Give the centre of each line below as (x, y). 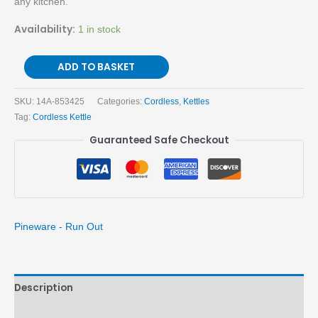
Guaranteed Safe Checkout (159, 141)
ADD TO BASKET (97, 67)
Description (44, 288)
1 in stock (99, 29)
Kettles (196, 101)
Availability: (45, 29)
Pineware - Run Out (59, 226)
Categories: (121, 101)
